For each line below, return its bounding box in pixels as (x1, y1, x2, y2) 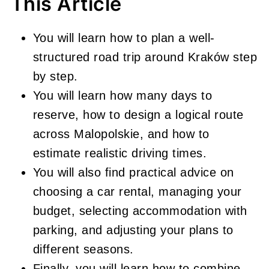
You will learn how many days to (32, 89, 213, 102)
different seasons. (32, 243, 134, 256)
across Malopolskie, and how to (32, 127, 210, 141)
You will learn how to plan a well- (32, 31, 215, 44)
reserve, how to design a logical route (32, 108, 244, 121)
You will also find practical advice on (32, 166, 234, 179)
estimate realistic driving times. (32, 147, 207, 160)
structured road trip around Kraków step (32, 50, 258, 64)
